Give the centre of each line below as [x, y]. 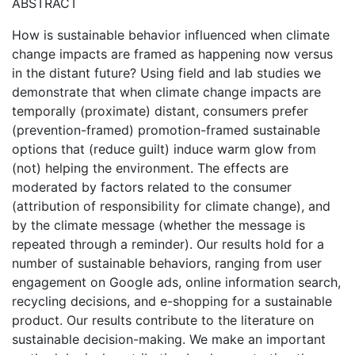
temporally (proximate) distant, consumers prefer [160, 111]
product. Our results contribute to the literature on [163, 320]
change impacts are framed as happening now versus [172, 54]
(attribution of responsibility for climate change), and [171, 206]
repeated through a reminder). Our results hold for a [168, 244]
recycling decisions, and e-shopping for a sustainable [172, 301]
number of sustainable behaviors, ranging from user [167, 263]
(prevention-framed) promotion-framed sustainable [166, 130]
